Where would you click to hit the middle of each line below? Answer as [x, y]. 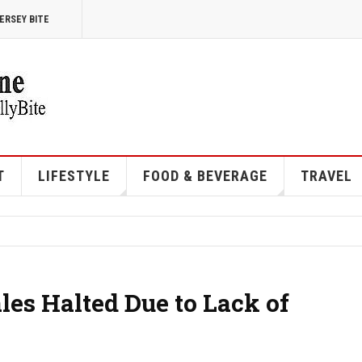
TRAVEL [326, 176]
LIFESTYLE [74, 176]
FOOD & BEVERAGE [205, 176]
